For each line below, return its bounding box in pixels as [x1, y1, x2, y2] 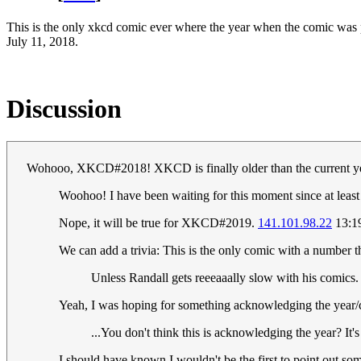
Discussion [6, 93, 122, 123]
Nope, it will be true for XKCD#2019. [59, 216, 258, 230]
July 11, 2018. [6, 35, 78, 49]
